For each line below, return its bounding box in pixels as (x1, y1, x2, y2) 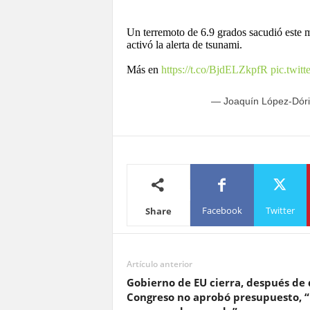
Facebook (201, 204, 242, 217)
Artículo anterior (126, 257, 192, 270)
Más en (126, 63, 161, 75)
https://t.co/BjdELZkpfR (161, 63, 268, 75)
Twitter (265, 204, 295, 217)
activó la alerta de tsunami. (126, 38, 242, 51)
